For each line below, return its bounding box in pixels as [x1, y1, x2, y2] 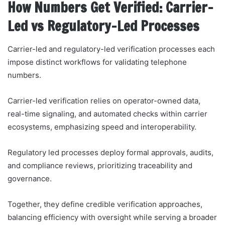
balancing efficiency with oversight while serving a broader [8, 212, 217, 222]
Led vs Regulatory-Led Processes [8, 17, 199, 36]
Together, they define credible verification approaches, [8, 199, 202, 209]
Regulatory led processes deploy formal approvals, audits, [8, 147, 213, 157]
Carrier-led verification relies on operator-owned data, [8, 95, 200, 105]
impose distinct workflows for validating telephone [8, 57, 187, 67]
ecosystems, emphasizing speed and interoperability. [8, 122, 196, 132]
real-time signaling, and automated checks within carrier [8, 108, 207, 119]
